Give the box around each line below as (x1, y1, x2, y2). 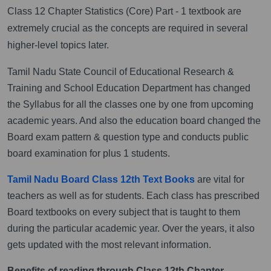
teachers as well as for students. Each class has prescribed (7, 190, 260, 201)
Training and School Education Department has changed (7, 82, 250, 93)
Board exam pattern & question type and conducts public (7, 131, 249, 142)
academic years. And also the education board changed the (7, 115, 261, 126)
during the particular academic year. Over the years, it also (7, 223, 255, 233)
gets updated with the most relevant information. (7, 239, 211, 250)
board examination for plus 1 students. (7, 148, 170, 158)
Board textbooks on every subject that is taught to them (7, 206, 240, 217)
